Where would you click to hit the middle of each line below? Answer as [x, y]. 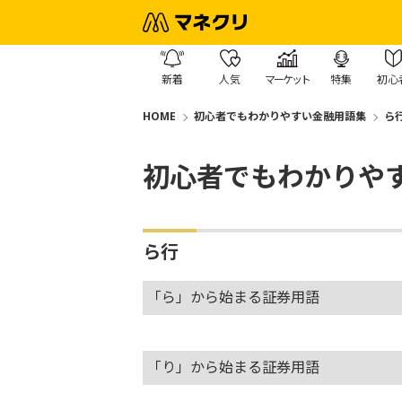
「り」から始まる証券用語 [233, 367]
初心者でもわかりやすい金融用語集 [280, 116]
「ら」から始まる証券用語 [233, 297]
